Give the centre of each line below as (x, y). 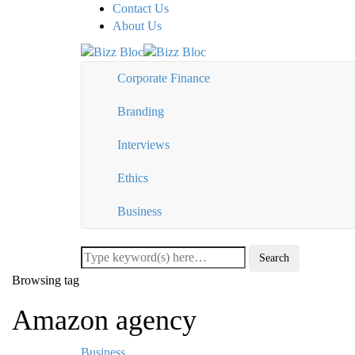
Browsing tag (46, 281)
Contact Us (141, 8)
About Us (137, 26)
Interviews (143, 145)
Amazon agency (104, 321)
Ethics (133, 178)
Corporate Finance (164, 78)
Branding (141, 112)
